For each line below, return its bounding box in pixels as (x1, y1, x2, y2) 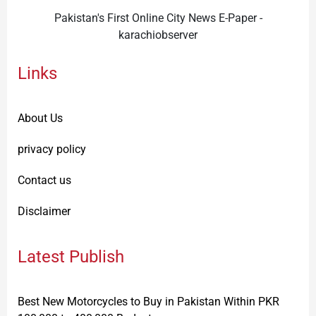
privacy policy (18, 142, 86, 157)
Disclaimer (18, 205, 71, 219)
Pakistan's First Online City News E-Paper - (54, 11, 262, 25)
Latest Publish (18, 247, 124, 267)
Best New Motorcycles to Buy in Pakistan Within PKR (18, 295, 279, 309)
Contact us (18, 174, 71, 188)
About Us (18, 111, 63, 126)
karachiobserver (119, 28, 197, 42)
